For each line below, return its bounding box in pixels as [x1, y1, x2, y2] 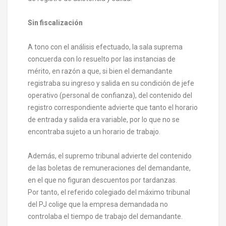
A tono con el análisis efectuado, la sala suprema [28, 42, 183, 51]
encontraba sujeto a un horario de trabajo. [28, 127, 160, 136]
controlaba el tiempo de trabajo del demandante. [28, 212, 183, 220]
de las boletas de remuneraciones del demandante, [28, 163, 191, 172]
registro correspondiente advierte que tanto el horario [28, 103, 198, 111]
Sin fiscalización [28, 18, 83, 27]
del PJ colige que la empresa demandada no [28, 200, 168, 208]
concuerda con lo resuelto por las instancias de [28, 54, 176, 63]
